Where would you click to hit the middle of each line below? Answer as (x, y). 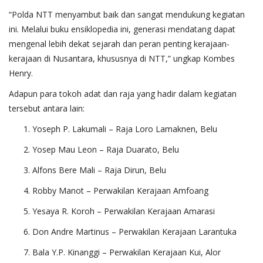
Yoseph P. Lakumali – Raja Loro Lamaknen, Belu (125, 129)
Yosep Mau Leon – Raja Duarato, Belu (106, 149)
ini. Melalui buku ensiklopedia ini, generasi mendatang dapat (122, 29)
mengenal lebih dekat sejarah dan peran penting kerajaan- (119, 43)
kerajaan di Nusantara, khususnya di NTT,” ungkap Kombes (122, 58)
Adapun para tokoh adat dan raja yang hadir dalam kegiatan (123, 93)
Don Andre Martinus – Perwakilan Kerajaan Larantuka (134, 231)
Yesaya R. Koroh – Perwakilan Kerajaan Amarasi (124, 211)
